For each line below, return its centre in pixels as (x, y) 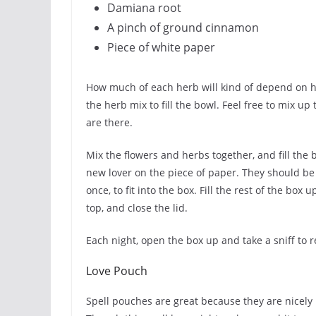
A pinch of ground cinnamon (183, 28)
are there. (109, 122)
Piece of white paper (161, 47)
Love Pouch (117, 271)
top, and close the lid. (137, 208)
